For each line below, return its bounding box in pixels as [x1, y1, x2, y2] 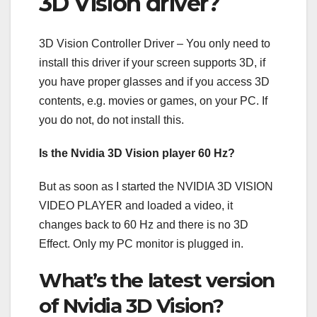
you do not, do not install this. [39, 113, 184, 126]
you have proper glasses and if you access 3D [39, 75, 270, 88]
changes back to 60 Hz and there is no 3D [39, 218, 248, 231]
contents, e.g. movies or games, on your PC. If [39, 94, 267, 107]
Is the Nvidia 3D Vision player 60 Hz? [39, 146, 235, 159]
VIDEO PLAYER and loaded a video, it [39, 199, 233, 212]
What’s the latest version [39, 267, 275, 292]
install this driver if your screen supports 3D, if [39, 56, 265, 69]
